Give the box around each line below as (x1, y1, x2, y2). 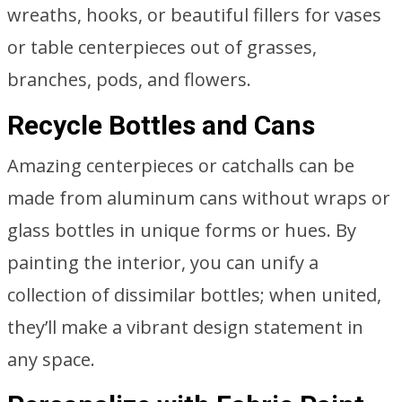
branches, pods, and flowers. (7, 67, 251, 92)
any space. (7, 347, 95, 371)
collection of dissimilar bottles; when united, (7, 283, 381, 307)
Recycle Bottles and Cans (7, 109, 315, 141)
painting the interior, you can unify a (7, 250, 319, 275)
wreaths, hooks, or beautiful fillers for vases (7, 3, 381, 27)
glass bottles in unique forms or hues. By (7, 218, 356, 242)
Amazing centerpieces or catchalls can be (7, 153, 354, 178)
